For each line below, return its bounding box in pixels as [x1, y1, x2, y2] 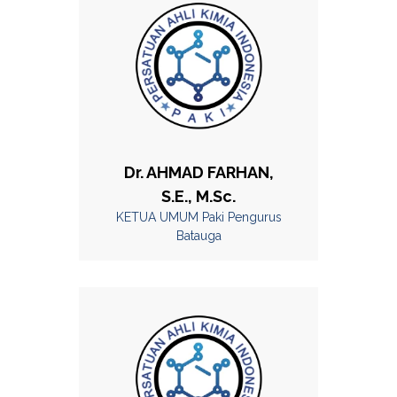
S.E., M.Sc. [161, 186, 236, 206]
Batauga [175, 228, 222, 243]
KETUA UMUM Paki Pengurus [115, 209, 282, 224]
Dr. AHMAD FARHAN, [123, 162, 274, 182]
